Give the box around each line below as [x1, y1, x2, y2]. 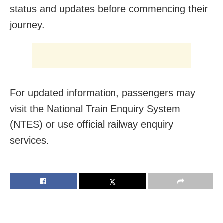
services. [10, 134, 49, 146]
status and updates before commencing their [10, 3, 208, 14]
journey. [10, 19, 45, 30]
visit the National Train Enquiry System [10, 103, 180, 114]
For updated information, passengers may [10, 87, 195, 98]
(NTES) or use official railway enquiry [10, 118, 173, 130]
